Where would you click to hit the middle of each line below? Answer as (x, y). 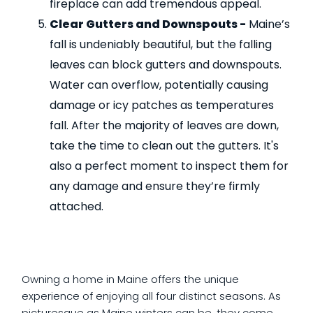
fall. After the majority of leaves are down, (164, 125)
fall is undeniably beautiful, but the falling (161, 44)
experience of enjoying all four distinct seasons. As (151, 296)
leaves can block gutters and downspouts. (166, 64)
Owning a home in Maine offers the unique (130, 279)
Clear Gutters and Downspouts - (148, 24)
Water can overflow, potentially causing (159, 85)
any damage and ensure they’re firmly (155, 186)
